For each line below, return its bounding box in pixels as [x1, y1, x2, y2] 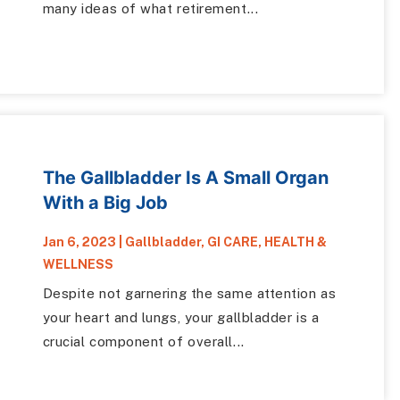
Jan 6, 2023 [42, 234, 116, 249]
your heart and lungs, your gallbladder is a [42, 309, 320, 325]
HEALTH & [263, 234, 327, 249]
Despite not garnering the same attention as [42, 285, 337, 301]
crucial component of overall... [42, 333, 245, 349]
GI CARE [206, 234, 258, 249]
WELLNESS [42, 256, 113, 271]
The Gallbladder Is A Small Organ [42, 166, 329, 188]
